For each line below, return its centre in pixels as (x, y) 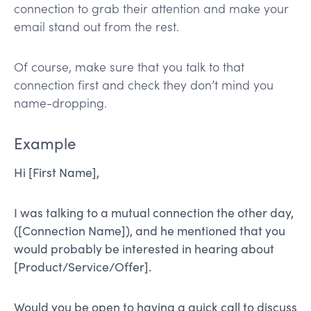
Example (45, 143)
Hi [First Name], (57, 172)
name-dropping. (60, 102)
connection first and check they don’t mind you (144, 84)
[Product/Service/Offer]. (83, 266)
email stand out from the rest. (96, 26)
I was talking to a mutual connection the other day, (154, 212)
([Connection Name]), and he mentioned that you (150, 230)
